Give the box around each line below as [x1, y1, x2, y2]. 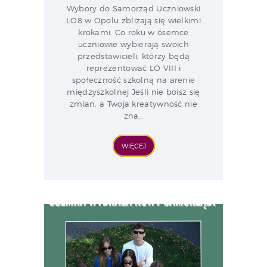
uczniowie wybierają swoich [78, 39, 189, 49]
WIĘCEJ [121, 141, 146, 150]
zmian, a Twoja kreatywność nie [69, 98, 197, 108]
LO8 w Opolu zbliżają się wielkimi [66, 15, 201, 25]
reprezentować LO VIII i [86, 63, 181, 73]
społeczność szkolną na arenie [72, 74, 195, 85]
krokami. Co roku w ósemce [78, 27, 189, 37]
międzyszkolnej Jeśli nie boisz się [67, 86, 200, 97]
